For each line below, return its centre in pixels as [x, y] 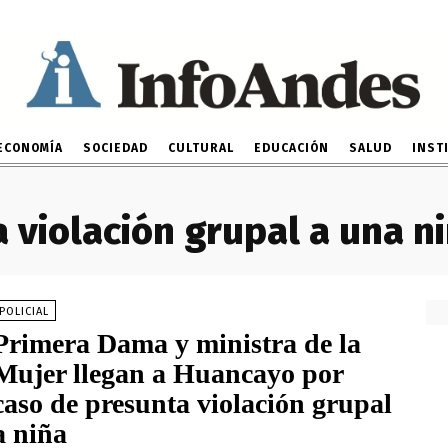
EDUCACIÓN [291, 148]
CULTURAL [200, 148]
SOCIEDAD [115, 148]
